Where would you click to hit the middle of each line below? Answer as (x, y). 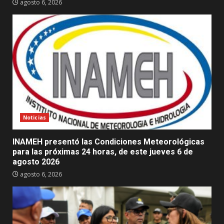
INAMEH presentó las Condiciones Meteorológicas (108, 141)
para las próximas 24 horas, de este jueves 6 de (103, 151)
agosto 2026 (36, 161)
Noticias (34, 117)
